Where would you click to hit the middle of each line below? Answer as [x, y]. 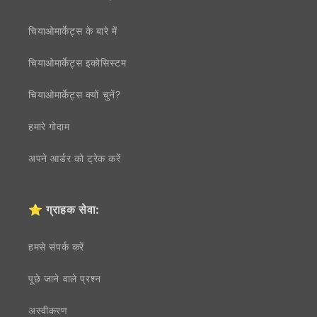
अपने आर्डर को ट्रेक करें [75, 158]
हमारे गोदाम [49, 126]
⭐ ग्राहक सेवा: [64, 209]
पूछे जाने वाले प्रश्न [65, 278]
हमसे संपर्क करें [56, 246]
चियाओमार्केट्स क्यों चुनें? [75, 94]
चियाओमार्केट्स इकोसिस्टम [77, 62]
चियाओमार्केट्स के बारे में [73, 30]
